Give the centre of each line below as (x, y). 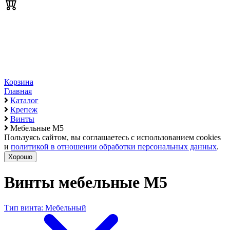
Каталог (24, 100)
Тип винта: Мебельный (45, 207)
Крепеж (24, 110)
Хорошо (20, 157)
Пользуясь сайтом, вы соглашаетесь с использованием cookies (112, 137)
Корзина (19, 82)
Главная (18, 91)
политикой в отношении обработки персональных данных (114, 147)
